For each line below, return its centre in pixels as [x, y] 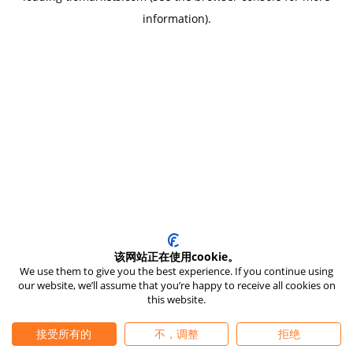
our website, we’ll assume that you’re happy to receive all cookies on [176, 285]
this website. [176, 299]
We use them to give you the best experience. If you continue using [176, 271]
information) [175, 18]
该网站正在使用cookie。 [176, 256]
